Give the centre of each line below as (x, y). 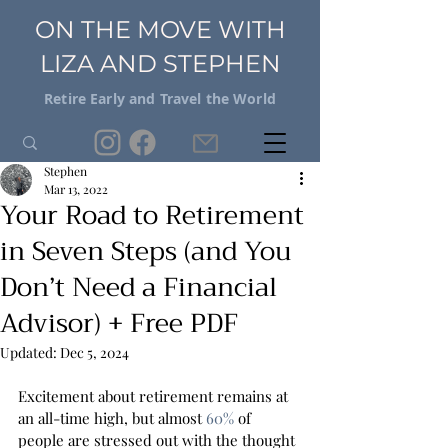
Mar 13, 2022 (76, 189)
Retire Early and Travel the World (160, 98)
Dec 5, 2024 (94, 352)
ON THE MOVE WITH (160, 29)
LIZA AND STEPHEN (160, 63)
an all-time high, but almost (112, 418)
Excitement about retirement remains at (155, 396)
